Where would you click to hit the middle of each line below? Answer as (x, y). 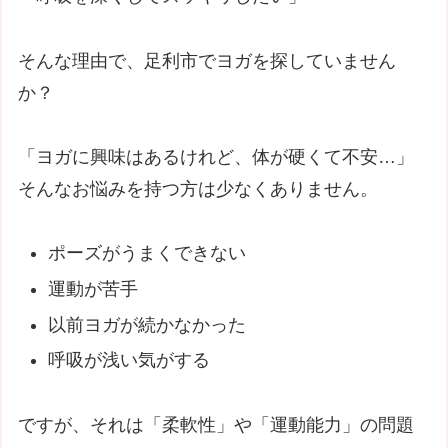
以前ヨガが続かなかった (146, 324)
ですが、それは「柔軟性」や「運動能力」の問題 (216, 424)
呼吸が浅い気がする (128, 360)
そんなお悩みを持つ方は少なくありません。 (198, 188)
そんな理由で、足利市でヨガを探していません (207, 60)
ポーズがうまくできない (146, 253)
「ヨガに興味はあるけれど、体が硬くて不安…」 (216, 156)
